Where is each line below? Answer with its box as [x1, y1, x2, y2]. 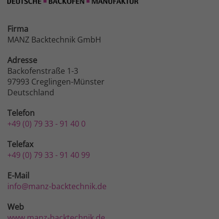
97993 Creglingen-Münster [7, 76, 105, 87]
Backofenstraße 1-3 [7, 65, 78, 76]
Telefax [7, 138, 33, 150]
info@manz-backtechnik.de [7, 180, 107, 192]
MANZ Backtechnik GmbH [7, 34, 101, 45]
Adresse [7, 54, 37, 66]
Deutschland [7, 87, 54, 98]
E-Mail [7, 170, 29, 181]
